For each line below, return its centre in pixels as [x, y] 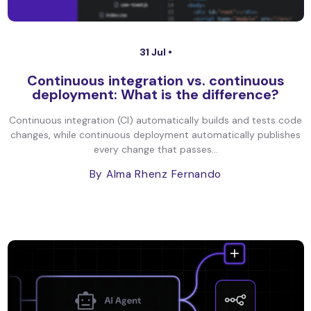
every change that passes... [155, 149]
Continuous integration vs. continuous [155, 81]
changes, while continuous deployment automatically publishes [155, 135]
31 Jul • [155, 52]
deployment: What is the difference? [155, 94]
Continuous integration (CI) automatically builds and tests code [155, 120]
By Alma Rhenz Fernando [155, 174]
